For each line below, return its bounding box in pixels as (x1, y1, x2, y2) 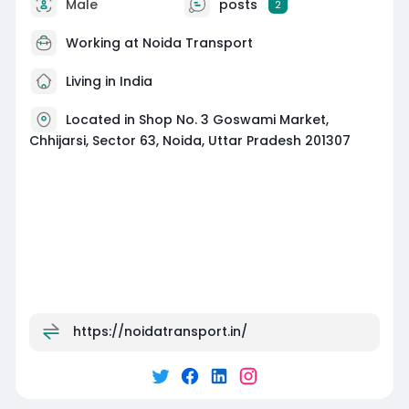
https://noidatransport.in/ (72, 321, 247, 341)
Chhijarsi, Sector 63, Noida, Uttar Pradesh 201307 (28, 131, 351, 150)
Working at (65, 33, 142, 52)
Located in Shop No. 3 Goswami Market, (65, 110, 329, 129)
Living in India (61, 71, 152, 90)
